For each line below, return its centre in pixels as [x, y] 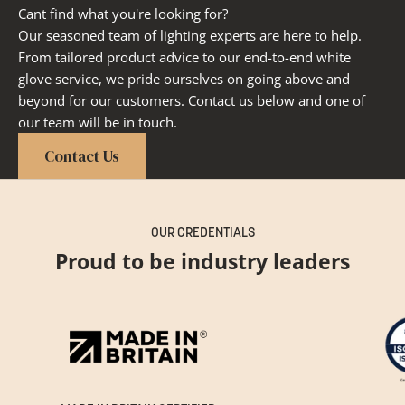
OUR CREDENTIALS [202, 234]
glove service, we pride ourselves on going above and [184, 79]
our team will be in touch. [98, 122]
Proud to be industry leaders [202, 262]
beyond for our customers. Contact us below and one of [192, 101]
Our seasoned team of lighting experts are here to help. [190, 36]
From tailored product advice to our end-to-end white [184, 57]
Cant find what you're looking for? [123, 14]
